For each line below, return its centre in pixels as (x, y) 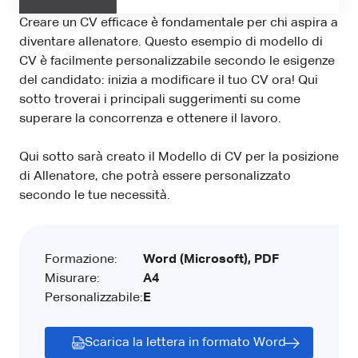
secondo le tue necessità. (95, 195)
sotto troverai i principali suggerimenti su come (160, 99)
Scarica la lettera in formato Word (185, 342)
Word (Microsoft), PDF (211, 259)
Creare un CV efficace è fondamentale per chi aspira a (179, 23)
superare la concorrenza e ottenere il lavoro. (150, 119)
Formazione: (81, 259)
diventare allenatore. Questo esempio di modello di (171, 42)
